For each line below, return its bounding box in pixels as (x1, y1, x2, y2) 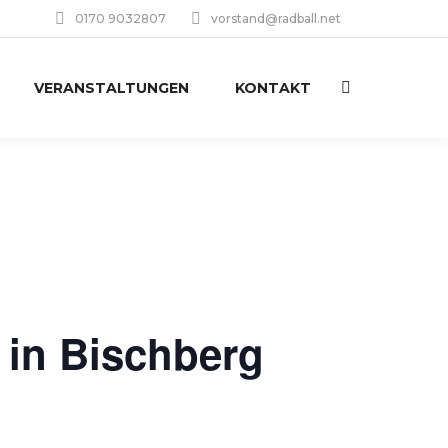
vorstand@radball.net (211, 11, 341, 26)
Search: (340, 82, 387, 101)
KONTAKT (235, 79, 311, 97)
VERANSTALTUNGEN (34, 79, 189, 97)
